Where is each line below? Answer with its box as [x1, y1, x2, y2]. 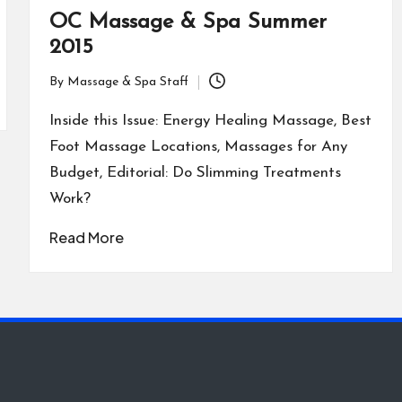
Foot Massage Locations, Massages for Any [48, 139, 347, 154]
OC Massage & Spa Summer [48, 12, 327, 33]
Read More [48, 228, 124, 247]
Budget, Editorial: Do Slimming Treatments [48, 165, 341, 180]
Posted [48, 85, 88, 99]
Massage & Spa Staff [66, 75, 188, 89]
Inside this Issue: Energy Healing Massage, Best [48, 113, 371, 128]
